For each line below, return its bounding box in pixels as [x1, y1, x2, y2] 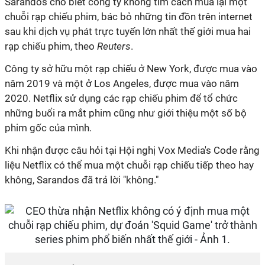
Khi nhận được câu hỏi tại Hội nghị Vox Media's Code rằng [5, 144, 260, 156]
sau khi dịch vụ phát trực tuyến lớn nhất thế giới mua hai [5, 25, 251, 37]
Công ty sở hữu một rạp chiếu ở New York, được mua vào [5, 63, 257, 75]
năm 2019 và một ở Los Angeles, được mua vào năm [5, 77, 239, 89]
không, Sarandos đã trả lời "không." [5, 174, 159, 186]
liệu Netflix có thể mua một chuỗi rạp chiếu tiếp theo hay [5, 159, 254, 171]
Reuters [97, 40, 131, 52]
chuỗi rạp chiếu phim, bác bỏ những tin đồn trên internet [5, 11, 253, 22]
